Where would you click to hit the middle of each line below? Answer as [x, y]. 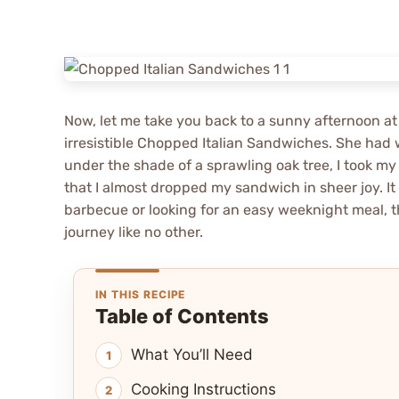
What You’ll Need [192, 355]
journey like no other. [134, 232]
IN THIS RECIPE [141, 295]
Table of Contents [182, 317]
